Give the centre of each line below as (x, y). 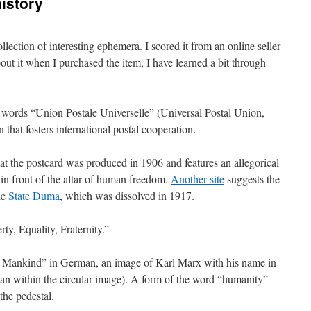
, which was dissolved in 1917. (127, 195)
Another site (197, 179)
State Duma (34, 195)
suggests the (252, 179)
